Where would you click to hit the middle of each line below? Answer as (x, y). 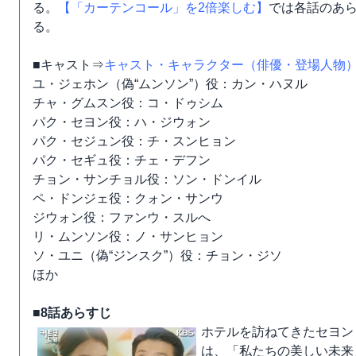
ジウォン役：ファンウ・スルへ (122, 217)
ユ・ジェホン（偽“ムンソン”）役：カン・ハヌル (170, 84)
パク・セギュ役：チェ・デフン (122, 160)
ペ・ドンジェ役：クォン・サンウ (128, 198)
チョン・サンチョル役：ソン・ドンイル (147, 179)
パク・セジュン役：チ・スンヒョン (134, 141)
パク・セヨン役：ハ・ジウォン (122, 122)
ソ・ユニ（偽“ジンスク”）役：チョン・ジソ (157, 255)
